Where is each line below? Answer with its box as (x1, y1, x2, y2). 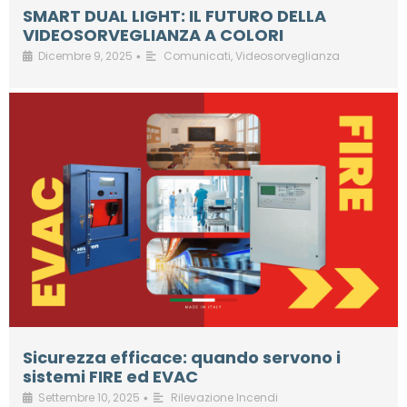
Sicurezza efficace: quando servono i (23, 346, 341, 370)
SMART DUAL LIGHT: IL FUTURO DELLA (23, 5, 326, 28)
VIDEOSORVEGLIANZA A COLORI (23, 24, 283, 47)
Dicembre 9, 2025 (38, 48, 133, 65)
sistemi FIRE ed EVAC (23, 365, 198, 389)
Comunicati (164, 48, 231, 65)
